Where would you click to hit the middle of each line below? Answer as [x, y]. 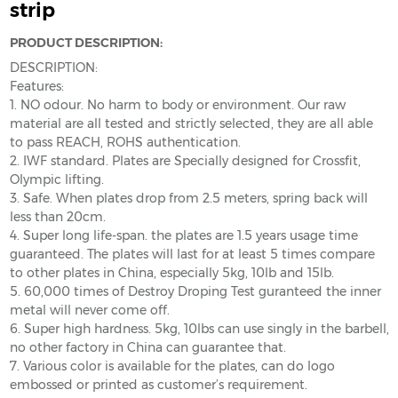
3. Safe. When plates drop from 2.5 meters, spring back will [188, 199]
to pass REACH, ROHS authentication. [125, 143]
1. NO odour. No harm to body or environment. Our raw [177, 105]
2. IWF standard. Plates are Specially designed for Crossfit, [185, 161]
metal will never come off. [89, 310]
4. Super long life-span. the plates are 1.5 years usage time [183, 236]
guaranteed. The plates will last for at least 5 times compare [192, 255]
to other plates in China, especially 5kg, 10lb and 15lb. [171, 273]
